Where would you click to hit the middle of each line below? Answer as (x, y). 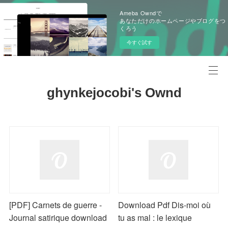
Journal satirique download (58, 218)
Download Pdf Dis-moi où (164, 205)
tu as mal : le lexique (155, 218)
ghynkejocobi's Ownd (114, 93)
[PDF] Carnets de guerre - (56, 205)
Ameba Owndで (141, 13)
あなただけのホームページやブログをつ (173, 20)
